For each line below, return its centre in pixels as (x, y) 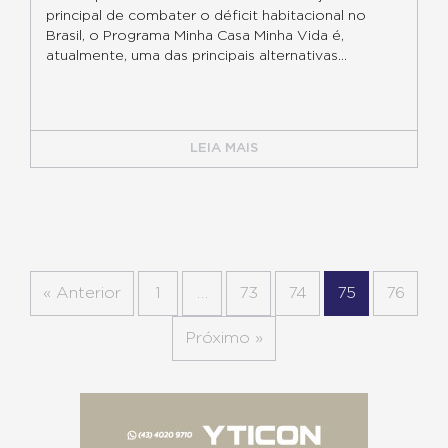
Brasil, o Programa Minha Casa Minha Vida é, (195, 36)
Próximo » (224, 338)
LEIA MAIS (224, 148)
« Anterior (82, 293)
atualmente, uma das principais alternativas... (196, 56)
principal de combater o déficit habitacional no (206, 16)
